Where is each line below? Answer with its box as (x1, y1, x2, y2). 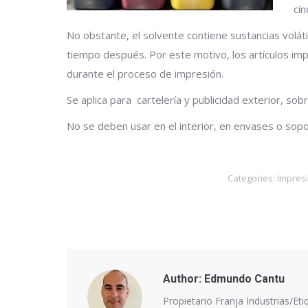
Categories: (228, 172, 277, 184)
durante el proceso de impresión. (67, 67, 223, 80)
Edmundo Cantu (201, 272, 285, 285)
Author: (163, 272, 201, 285)
